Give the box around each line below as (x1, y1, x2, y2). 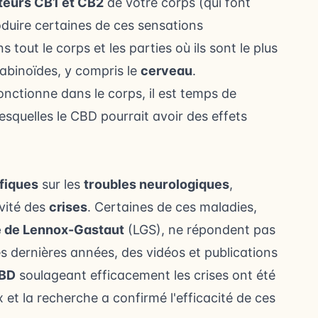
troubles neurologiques (84, 177, 229, 192)
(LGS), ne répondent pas (124, 222, 275, 238)
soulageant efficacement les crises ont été (16, 268, 275, 283)
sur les (38, 177, 84, 192)
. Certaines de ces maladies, (87, 199, 257, 215)
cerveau (141, 63, 192, 79)
